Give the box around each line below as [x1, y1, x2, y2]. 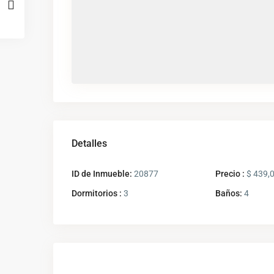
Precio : [215, 168, 245, 179]
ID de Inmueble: [72, 168, 132, 179]
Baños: [215, 188, 242, 198]
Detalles [72, 137, 107, 149]
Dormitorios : [72, 188, 122, 198]
